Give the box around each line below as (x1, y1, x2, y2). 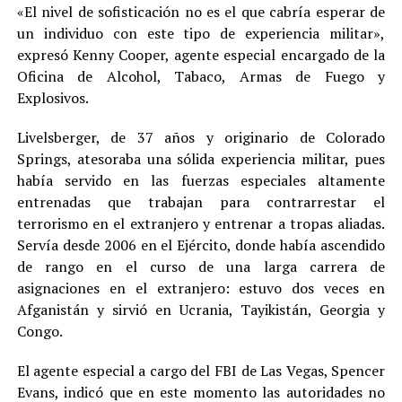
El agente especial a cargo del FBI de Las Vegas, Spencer (16, 361, 386, 381)
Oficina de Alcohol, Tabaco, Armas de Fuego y (16, 66, 386, 87)
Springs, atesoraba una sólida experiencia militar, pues (16, 149, 386, 170)
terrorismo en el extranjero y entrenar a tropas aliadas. (16, 214, 386, 234)
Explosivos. (16, 88, 89, 109)
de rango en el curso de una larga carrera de (16, 257, 386, 277)
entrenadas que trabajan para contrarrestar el (16, 192, 386, 213)
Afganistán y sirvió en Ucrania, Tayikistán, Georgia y (16, 300, 386, 320)
